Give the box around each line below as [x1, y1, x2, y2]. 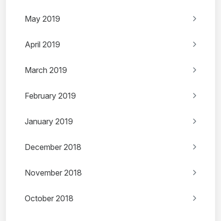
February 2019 [25, 91, 76, 101]
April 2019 [25, 39, 60, 50]
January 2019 [25, 116, 73, 127]
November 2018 [25, 168, 82, 178]
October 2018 [25, 193, 74, 204]
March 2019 [25, 65, 67, 75]
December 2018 [25, 142, 81, 152]
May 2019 [25, 14, 60, 24]
